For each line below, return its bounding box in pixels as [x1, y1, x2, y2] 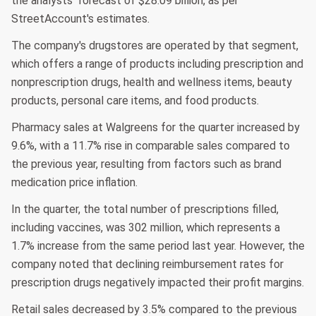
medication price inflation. [11, 176, 138, 190]
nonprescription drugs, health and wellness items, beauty [11, 75, 292, 90]
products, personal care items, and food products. [11, 94, 259, 108]
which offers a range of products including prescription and [11, 57, 303, 71]
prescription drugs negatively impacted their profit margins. [11, 276, 304, 290]
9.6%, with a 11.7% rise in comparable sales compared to [11, 139, 290, 153]
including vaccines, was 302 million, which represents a [11, 221, 280, 235]
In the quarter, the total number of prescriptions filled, [11, 202, 279, 217]
